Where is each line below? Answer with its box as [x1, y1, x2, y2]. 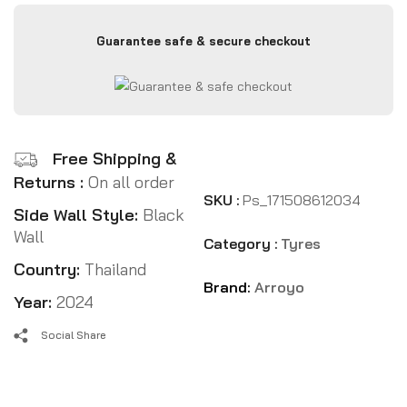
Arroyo [253, 278, 304, 297]
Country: [14, 259, 84, 281]
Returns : [14, 172, 88, 194]
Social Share [41, 328, 106, 342]
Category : [203, 234, 278, 253]
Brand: [203, 278, 254, 297]
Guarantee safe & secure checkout [95, 34, 311, 49]
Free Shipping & [53, 147, 176, 169]
